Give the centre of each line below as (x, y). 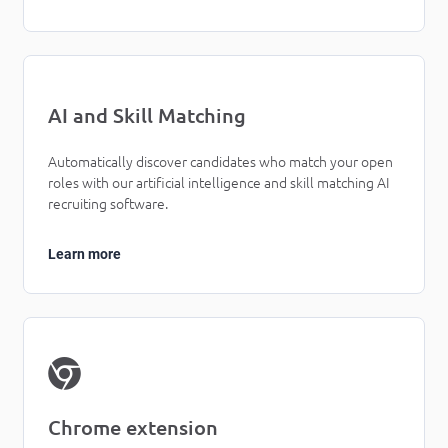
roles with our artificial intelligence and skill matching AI (218, 182)
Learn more (84, 253)
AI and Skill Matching (147, 115)
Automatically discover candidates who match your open (220, 161)
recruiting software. (108, 203)
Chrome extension (133, 427)
